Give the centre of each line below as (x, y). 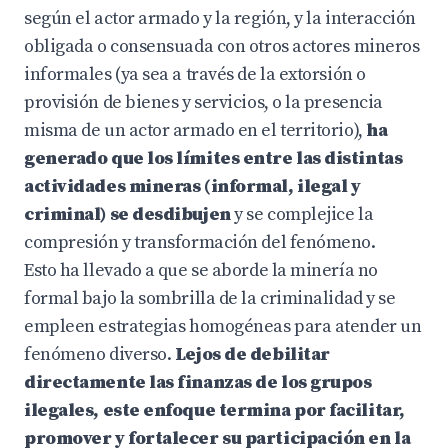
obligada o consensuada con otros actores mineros (222, 46)
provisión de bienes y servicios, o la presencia (203, 102)
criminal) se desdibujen (129, 214)
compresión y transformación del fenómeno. (200, 242)
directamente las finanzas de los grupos (198, 382)
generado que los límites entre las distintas (213, 158)
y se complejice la (304, 214)
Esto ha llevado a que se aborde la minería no (201, 270)
